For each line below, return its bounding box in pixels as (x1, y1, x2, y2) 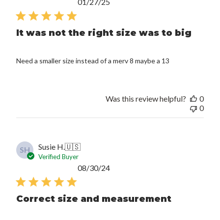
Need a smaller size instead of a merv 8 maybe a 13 (16, 56, 170, 65)
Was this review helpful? (105, 93, 186, 103)
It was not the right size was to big (16, 27, 192, 38)
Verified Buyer (38, 152, 79, 161)
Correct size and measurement (16, 193, 172, 204)
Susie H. (38, 141, 65, 151)
